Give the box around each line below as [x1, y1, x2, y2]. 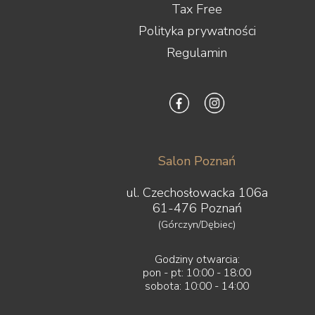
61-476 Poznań [152, 200, 242, 217]
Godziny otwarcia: [154, 252, 240, 267]
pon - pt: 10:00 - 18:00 [143, 265, 251, 281]
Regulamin [167, 44, 227, 62]
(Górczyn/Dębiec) [158, 217, 236, 232]
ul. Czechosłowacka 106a [126, 184, 268, 202]
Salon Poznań [158, 153, 236, 170]
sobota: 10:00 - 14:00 [145, 278, 249, 294]
